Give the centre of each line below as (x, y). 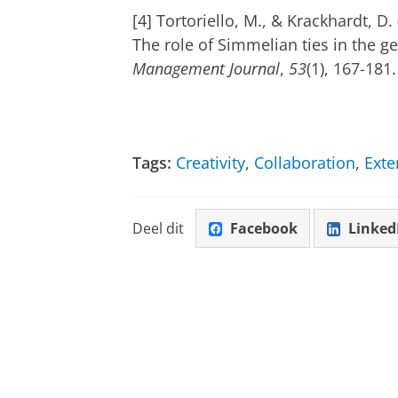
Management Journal (206, 68)
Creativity (211, 162)
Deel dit (158, 229)
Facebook (263, 229)
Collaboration (305, 162)
